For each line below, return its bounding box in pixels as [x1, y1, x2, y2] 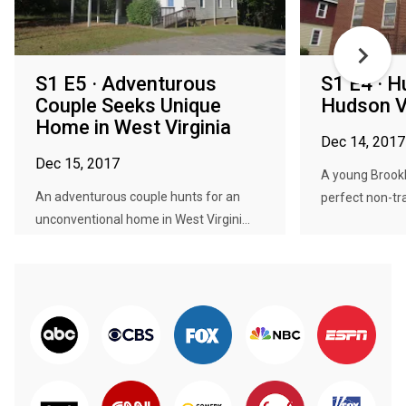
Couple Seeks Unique [35, 94, 221, 117]
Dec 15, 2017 [35, 155, 120, 172]
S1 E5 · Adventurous [35, 72, 217, 95]
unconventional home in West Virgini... [35, 212, 250, 227]
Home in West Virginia [35, 116, 231, 139]
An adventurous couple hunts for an [35, 189, 240, 204]
